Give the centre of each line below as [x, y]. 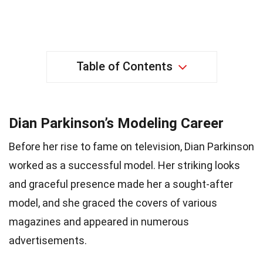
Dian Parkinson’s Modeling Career [116, 123]
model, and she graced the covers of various [113, 203]
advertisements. [48, 240]
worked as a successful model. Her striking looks [124, 165]
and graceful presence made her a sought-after [121, 184]
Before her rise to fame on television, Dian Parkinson [131, 146]
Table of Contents [124, 66]
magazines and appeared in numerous [99, 221]
